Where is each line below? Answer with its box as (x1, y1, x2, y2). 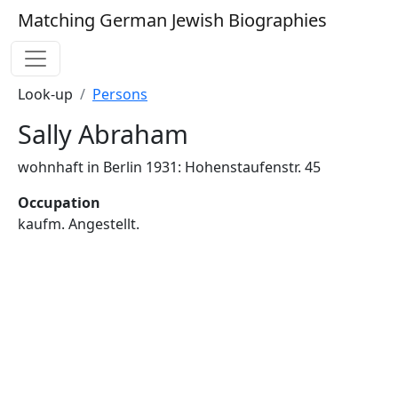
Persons (92, 84, 147, 104)
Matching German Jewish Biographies (18, 8, 327, 32)
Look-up (18, 84, 73, 104)
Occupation (18, 193, 100, 212)
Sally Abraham (18, 116, 188, 151)
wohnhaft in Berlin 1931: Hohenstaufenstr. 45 (18, 157, 321, 177)
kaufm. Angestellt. (18, 214, 139, 234)
